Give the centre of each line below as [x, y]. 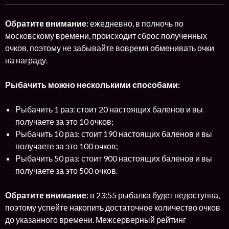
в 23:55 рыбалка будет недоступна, [154, 195]
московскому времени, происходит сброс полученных [106, 35]
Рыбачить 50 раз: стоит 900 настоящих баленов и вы [114, 158]
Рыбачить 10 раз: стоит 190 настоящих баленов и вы [114, 133]
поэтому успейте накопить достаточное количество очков [113, 207]
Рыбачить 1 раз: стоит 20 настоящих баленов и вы [109, 109]
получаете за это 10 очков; [64, 121]
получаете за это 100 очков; [67, 146]
